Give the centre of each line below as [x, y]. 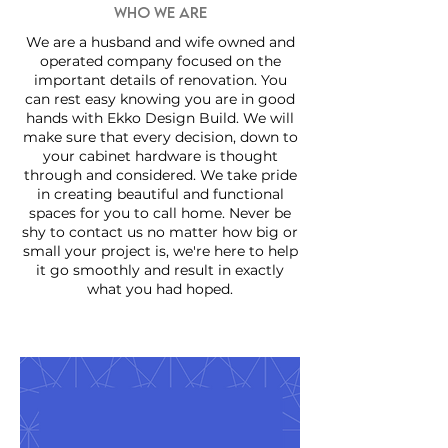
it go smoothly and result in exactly [160, 270]
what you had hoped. [160, 289]
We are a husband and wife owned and [160, 42]
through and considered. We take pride [160, 175]
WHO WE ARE [160, 12]
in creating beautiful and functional [160, 194]
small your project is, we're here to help [160, 251]
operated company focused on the [160, 61]
